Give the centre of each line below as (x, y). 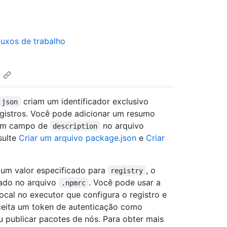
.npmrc (74, 183)
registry (127, 171)
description (75, 126)
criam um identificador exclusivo (86, 101)
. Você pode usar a (126, 182)
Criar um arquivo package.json (77, 138)
